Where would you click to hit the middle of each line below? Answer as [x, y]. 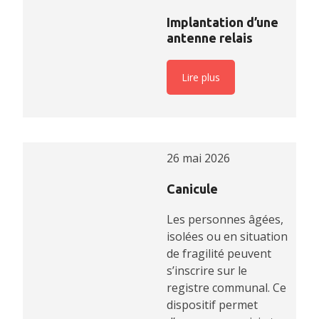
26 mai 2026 [198, 158]
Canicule [192, 189]
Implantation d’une [223, 22]
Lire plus [201, 78]
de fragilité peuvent [219, 254]
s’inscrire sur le [207, 271]
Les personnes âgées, [225, 220]
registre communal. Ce [226, 288]
